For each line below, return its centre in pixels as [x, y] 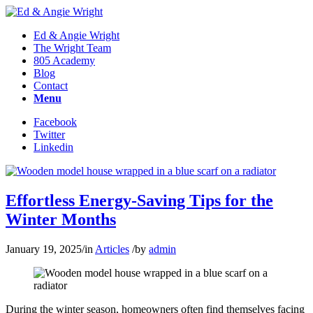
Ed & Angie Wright [77, 35]
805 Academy [64, 60]
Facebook [55, 122]
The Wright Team [72, 48]
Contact [51, 86]
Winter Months [61, 219]
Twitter [49, 134]
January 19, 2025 [44, 249]
